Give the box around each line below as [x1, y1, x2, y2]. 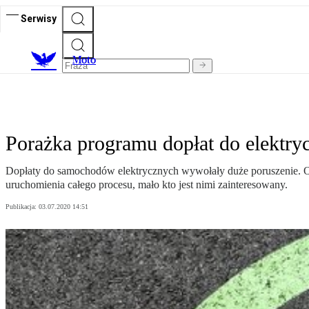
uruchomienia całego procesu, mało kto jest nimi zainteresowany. [6, 179, 288, 191]
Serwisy [21, 12, 57, 24]
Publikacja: [6, 203, 39, 211]
